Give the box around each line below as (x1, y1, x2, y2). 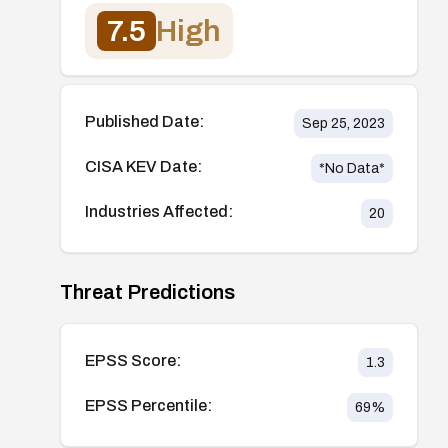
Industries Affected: (85, 202, 233, 220)
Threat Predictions (60, 280, 235, 303)
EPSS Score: (85, 351, 181, 369)
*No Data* (318, 160, 385, 176)
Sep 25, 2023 (301, 115, 385, 131)
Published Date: (85, 112, 204, 130)
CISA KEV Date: (85, 157, 202, 175)
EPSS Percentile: (85, 396, 212, 414)
